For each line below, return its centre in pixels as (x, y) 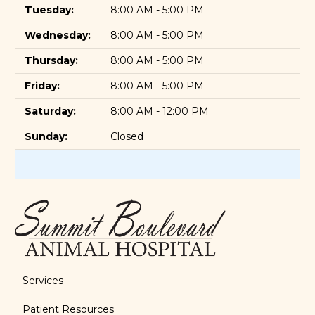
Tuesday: (49, 10)
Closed (127, 137)
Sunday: (46, 137)
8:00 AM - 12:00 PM (160, 111)
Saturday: (50, 111)
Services (43, 280)
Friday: (42, 86)
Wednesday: (58, 36)
